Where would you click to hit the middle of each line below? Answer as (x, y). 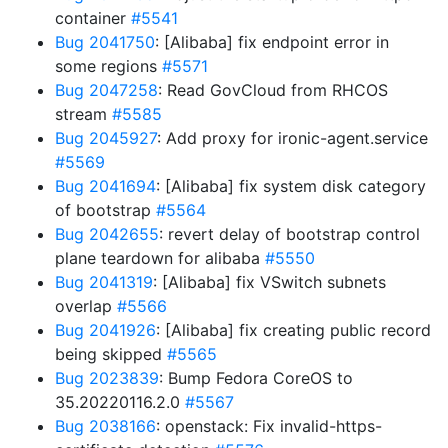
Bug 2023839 (107, 378)
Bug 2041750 (105, 42)
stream (83, 114)
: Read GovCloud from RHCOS (273, 90)
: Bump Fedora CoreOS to (256, 378)
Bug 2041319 (104, 282)
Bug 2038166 (105, 426)
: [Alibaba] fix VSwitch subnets (269, 282)
